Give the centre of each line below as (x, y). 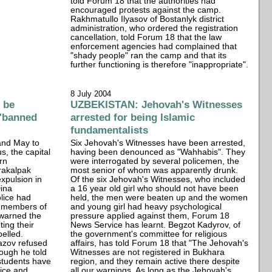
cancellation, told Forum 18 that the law (146, 37)
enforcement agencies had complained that (154, 46)
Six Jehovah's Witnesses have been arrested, (158, 143)
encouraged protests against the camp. (146, 10)
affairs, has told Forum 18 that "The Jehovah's (160, 243)
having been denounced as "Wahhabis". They (158, 152)
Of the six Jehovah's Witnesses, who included (158, 179)
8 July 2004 (91, 94)
